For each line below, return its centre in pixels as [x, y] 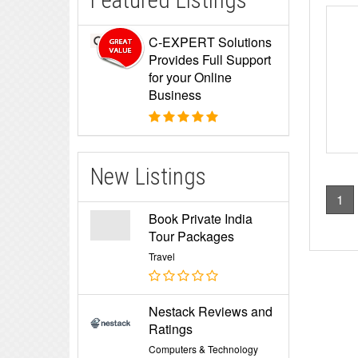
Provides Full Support [210, 60]
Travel [162, 256]
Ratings [171, 329]
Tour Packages [192, 236]
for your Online [191, 77]
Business [175, 95]
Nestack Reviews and [211, 311]
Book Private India [201, 219]
